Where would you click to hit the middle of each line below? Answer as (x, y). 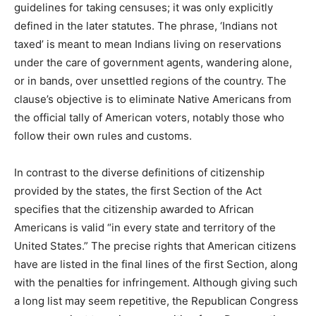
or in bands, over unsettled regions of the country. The (150, 81)
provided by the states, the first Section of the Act (138, 191)
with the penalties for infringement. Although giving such (156, 283)
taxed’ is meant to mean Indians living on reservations (148, 44)
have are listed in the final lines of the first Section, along (156, 265)
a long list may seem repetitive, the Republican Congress (156, 301)
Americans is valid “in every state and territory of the (145, 228)
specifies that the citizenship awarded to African (134, 209)
